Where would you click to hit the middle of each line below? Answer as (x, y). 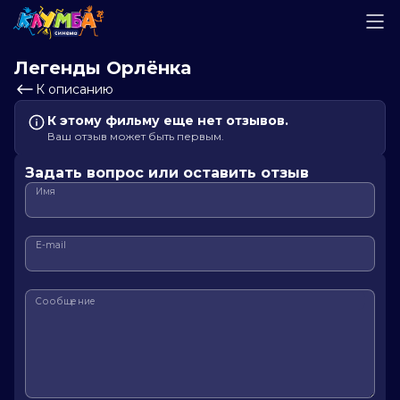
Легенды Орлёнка (103, 68)
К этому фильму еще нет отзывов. (168, 121)
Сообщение (66, 301)
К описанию (75, 89)
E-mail (51, 245)
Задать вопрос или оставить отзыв (167, 173)
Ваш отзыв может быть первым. (136, 136)
